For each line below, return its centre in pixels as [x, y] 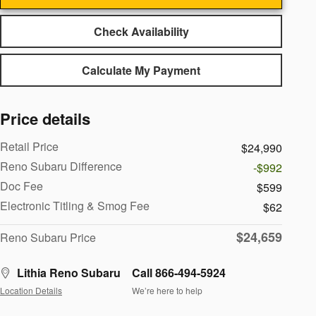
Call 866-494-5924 [179, 273]
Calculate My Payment [141, 71]
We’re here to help [167, 290]
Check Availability [141, 31]
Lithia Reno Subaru [69, 273]
